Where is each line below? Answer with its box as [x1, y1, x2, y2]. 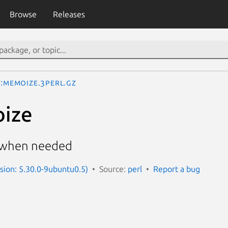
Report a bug [153, 164, 200, 174]
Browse [9, 10, 37, 19]
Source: [99, 164, 128, 174]
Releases [52, 10, 85, 19]
